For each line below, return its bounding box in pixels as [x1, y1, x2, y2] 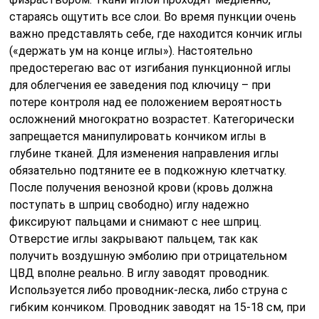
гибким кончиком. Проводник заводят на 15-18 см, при [9, 300, 306, 314]
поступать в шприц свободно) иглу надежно [9, 197, 250, 211]
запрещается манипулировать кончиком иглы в [9, 129, 267, 143]
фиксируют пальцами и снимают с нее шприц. [9, 214, 262, 229]
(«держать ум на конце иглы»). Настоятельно [9, 43, 253, 58]
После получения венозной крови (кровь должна [9, 180, 273, 194]
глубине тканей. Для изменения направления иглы [9, 146, 280, 160]
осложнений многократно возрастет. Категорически [9, 112, 295, 126]
